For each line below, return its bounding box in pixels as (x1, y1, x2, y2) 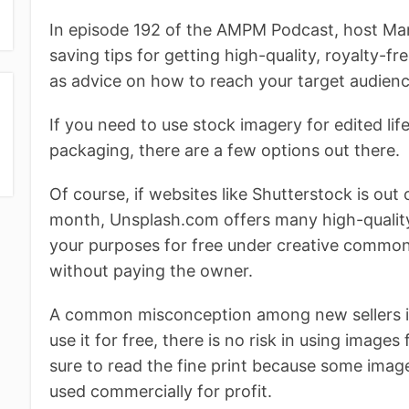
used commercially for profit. (49, 381, 273, 401)
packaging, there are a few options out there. (49, 140, 401, 160)
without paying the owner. (49, 260, 254, 280)
